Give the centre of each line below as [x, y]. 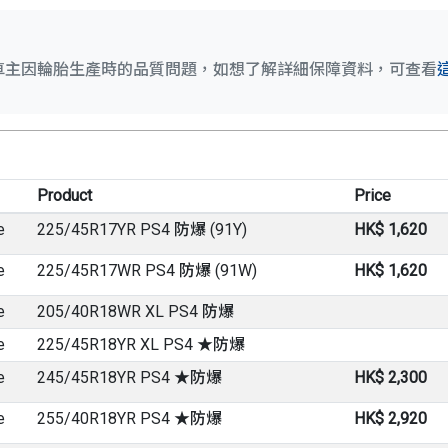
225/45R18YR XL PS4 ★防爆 [140, 344]
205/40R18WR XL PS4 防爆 [135, 311]
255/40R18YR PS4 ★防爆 [129, 418]
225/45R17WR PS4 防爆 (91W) [146, 270]
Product [64, 195]
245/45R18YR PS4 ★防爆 [129, 377]
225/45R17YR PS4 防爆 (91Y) [141, 229]
